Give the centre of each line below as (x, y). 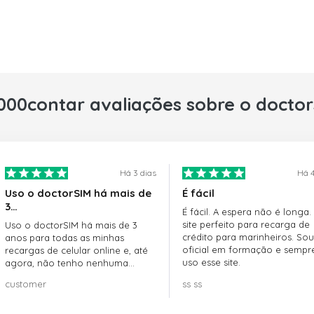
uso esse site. (211, 262)
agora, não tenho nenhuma (67, 262)
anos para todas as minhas (64, 237)
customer (26, 284)
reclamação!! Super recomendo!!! (78, 275)
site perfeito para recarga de (246, 224)
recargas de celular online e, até (76, 250)
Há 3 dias (138, 172)
